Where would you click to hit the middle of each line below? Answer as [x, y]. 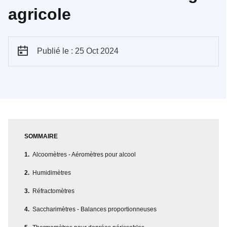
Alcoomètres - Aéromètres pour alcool [84, 154]
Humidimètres [52, 173]
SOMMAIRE [41, 136]
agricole [40, 14]
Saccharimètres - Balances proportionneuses [94, 209]
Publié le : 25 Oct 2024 [78, 51]
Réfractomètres [53, 191]
